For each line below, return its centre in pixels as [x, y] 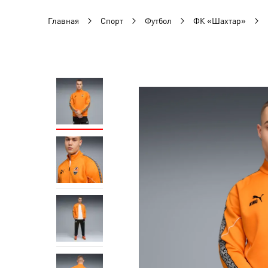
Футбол [158, 21]
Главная [63, 21]
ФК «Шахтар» [220, 21]
